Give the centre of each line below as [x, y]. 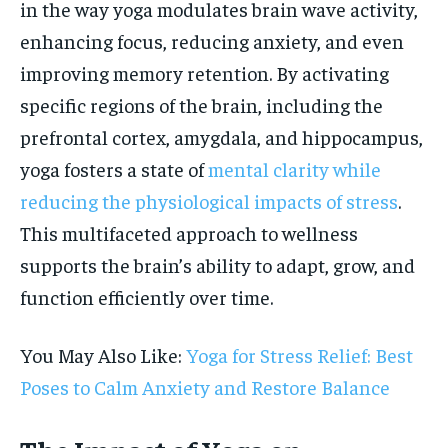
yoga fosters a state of [114, 169]
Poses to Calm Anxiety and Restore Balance [205, 387]
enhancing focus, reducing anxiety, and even [212, 41]
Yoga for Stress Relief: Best [299, 355]
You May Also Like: [103, 355]
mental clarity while [294, 169]
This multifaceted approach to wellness [189, 233]
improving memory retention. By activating [204, 73]
